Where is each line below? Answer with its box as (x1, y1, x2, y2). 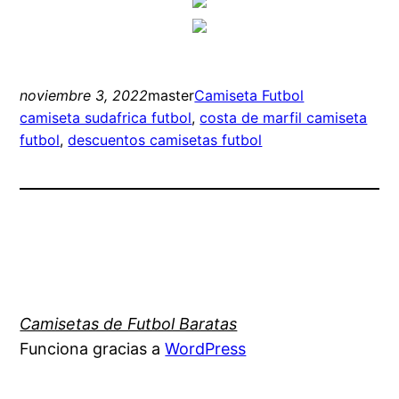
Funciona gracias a (20, 338, 166, 358)
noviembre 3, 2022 (20, 85, 149, 104)
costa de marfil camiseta (199, 108, 368, 126)
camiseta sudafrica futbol (20, 108, 192, 126)
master (148, 85, 195, 104)
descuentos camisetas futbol (68, 130, 263, 149)
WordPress (165, 338, 247, 358)
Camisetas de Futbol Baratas (20, 313, 238, 333)
